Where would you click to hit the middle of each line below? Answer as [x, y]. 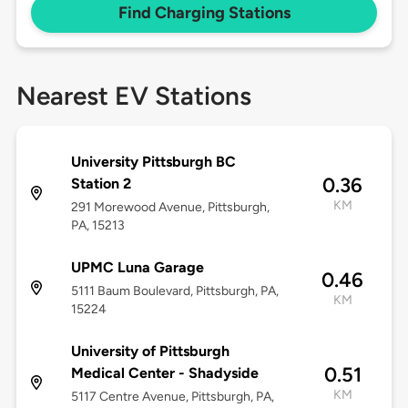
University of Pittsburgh [150, 352]
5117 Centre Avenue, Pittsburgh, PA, [172, 397]
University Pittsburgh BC [153, 162]
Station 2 [101, 184]
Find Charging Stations [204, 13]
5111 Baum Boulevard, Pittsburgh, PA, [174, 291]
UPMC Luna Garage [137, 268]
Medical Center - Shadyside [164, 373]
